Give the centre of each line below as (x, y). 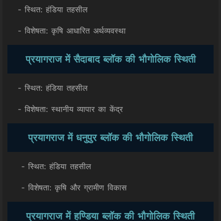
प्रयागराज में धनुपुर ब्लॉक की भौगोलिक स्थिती (110, 138)
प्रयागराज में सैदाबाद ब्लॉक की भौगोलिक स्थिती (110, 59)
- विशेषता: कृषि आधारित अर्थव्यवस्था (67, 31)
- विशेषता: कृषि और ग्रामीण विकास (67, 187)
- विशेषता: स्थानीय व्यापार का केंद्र (65, 109)
